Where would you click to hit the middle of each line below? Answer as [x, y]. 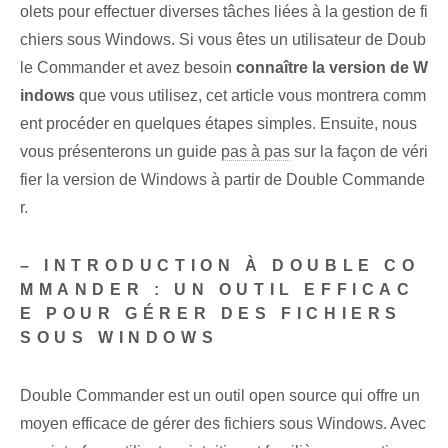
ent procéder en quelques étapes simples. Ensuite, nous [218, 124]
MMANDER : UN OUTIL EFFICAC [217, 290]
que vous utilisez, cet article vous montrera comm [250, 96]
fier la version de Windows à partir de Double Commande [222, 180]
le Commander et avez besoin [128, 68]
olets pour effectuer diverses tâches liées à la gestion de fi [224, 12]
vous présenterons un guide [120, 152]
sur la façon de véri [359, 152]
